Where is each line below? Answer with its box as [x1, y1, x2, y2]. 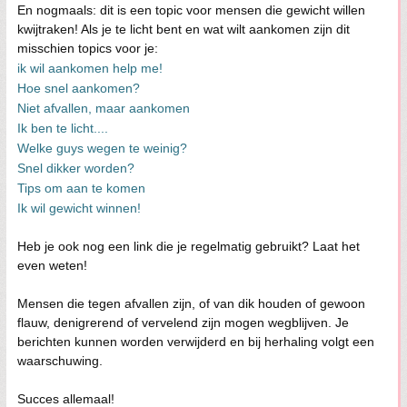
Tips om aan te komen [17, 181, 145, 195]
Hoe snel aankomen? [17, 81, 140, 95]
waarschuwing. [17, 353, 103, 368]
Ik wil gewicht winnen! [17, 201, 141, 215]
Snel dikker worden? [17, 161, 134, 175]
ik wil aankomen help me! [17, 61, 163, 75]
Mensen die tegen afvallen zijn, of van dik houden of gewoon [17, 296, 365, 311]
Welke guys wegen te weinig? [17, 141, 187, 155]
